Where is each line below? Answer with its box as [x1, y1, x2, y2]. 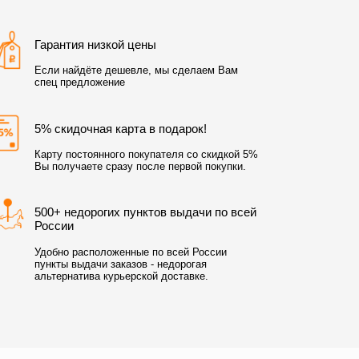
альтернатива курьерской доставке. [34, 269, 209, 282]
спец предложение [34, 75, 126, 88]
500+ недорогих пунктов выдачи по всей [34, 205, 257, 220]
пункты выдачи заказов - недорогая [34, 257, 208, 270]
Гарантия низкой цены [34, 37, 157, 51]
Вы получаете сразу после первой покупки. [34, 159, 247, 172]
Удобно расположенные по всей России [34, 245, 228, 258]
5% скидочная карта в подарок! [34, 121, 208, 135]
